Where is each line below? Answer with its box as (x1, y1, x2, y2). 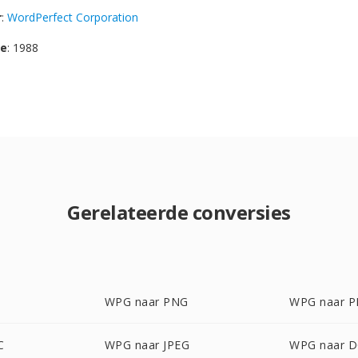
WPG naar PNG (104, 294, 189, 309)
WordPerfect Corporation (7, 10, 138, 25)
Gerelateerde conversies (67, 199, 291, 225)
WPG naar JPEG (104, 337, 190, 352)
